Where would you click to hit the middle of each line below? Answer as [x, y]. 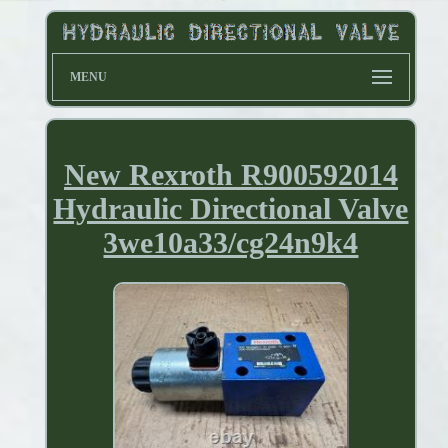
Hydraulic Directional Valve [231, 209]
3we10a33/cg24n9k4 [231, 243]
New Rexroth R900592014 [230, 175]
